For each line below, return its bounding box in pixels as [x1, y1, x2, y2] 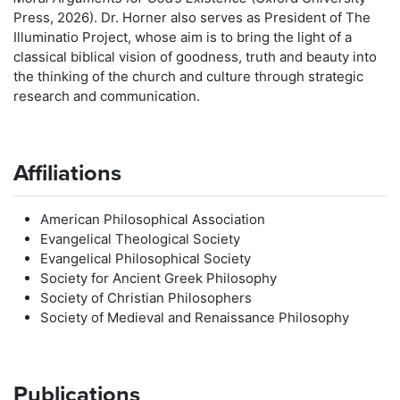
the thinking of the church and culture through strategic [13, 68, 363, 85]
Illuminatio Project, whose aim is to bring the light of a [13, 29, 352, 46]
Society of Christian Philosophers [40, 289, 252, 306]
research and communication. [13, 87, 200, 104]
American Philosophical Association [40, 211, 265, 228]
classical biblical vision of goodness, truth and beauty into [13, 48, 377, 65]
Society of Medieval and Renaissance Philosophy [40, 309, 349, 326]
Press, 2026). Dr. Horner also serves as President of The [13, 9, 371, 26]
